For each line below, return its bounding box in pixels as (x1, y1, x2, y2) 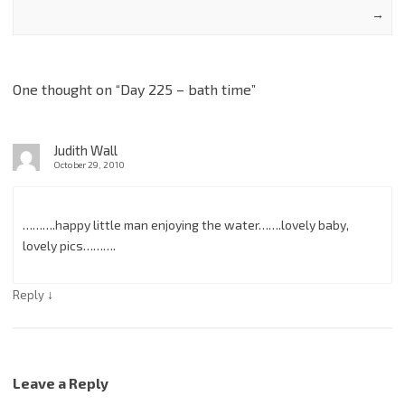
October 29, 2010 (53, 159, 125, 171)
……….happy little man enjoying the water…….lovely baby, (23, 217, 349, 233)
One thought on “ (13, 80, 120, 99)
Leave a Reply (13, 374, 108, 392)
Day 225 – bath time (120, 80, 251, 99)
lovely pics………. (23, 238, 116, 254)
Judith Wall (53, 142, 118, 159)
